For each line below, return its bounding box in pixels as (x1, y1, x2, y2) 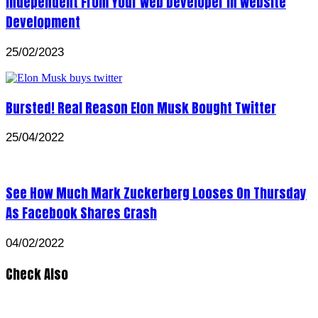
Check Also (6, 263, 68, 284)
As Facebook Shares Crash (6, 203, 157, 224)
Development (6, 12, 80, 33)
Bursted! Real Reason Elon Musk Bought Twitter (6, 97, 276, 118)
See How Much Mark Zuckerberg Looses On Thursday (6, 183, 307, 204)
